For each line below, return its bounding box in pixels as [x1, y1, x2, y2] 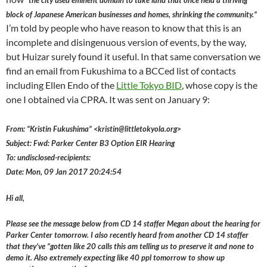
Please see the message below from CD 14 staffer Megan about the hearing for [6, 219, 260, 229]
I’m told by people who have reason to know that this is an [6, 22, 241, 34]
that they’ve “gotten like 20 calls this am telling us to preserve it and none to [6, 241, 254, 252]
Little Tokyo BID [116, 79, 182, 91]
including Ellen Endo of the [6, 79, 116, 91]
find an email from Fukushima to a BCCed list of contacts [6, 65, 236, 77]
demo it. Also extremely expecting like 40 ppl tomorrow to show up [6, 253, 225, 263]
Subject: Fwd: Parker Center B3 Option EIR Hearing [6, 138, 175, 148]
